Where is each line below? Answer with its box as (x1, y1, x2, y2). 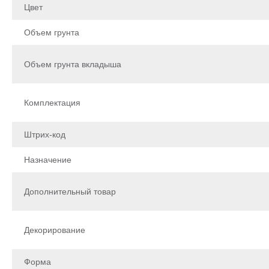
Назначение (24, 154, 71, 165)
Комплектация (24, 97, 80, 107)
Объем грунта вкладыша (24, 59, 121, 69)
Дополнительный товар (24, 186, 116, 196)
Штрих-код (24, 129, 65, 139)
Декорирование (24, 225, 85, 235)
